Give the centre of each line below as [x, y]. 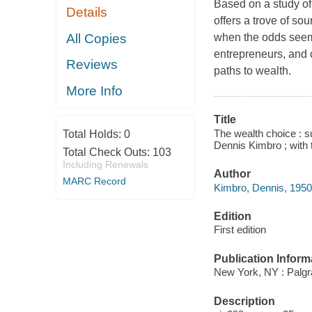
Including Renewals [105, 165]
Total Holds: [93, 134]
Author [232, 174]
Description [244, 301]
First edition [240, 230]
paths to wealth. [252, 71]
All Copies [97, 38]
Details [87, 13]
